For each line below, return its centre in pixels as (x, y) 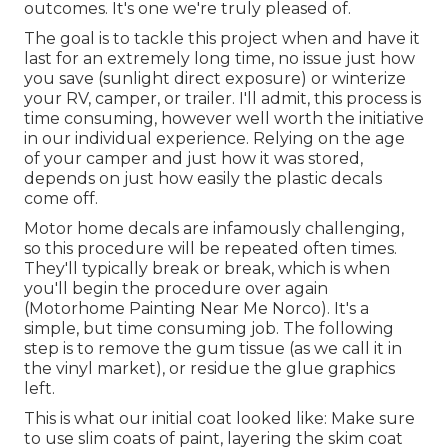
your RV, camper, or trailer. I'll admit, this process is (222, 98)
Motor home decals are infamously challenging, (214, 228)
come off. (61, 198)
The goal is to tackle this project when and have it (222, 38)
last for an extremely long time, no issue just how (219, 58)
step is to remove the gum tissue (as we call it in (213, 348)
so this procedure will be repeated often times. (210, 248)
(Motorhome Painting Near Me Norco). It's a (196, 308)
